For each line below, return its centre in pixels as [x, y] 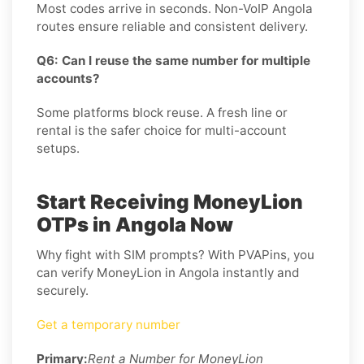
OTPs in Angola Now [135, 224]
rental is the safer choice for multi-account [162, 130]
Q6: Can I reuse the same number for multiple [173, 60]
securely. [63, 290]
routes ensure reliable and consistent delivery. [172, 26]
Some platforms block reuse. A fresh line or [162, 112]
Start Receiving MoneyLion [170, 201]
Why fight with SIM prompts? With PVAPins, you [175, 254]
